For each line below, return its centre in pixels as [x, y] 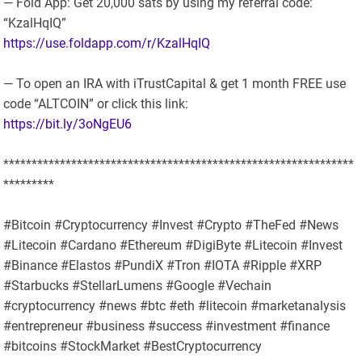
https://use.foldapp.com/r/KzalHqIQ [107, 44]
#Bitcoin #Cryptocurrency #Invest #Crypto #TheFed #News [171, 225]
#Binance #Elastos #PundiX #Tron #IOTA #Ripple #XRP [163, 266]
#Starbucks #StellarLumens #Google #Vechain [138, 286]
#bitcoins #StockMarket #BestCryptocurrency [133, 347]
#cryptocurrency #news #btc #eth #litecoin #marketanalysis [175, 306]
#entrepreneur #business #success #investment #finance [167, 326]
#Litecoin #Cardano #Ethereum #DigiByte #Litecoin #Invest [173, 246]
